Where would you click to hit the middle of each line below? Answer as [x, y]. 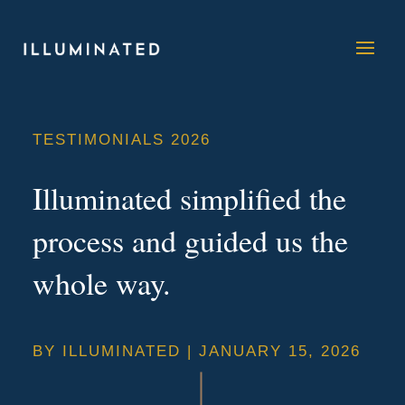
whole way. [101, 283]
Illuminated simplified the [189, 198]
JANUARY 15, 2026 [279, 351]
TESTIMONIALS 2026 [121, 139]
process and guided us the [190, 240]
